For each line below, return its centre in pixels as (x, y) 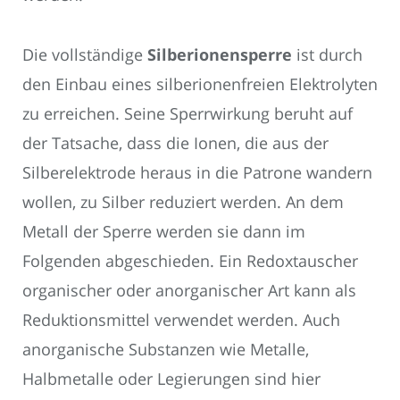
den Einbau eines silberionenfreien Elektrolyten (200, 83)
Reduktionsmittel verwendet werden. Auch (181, 319)
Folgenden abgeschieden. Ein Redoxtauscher (190, 260)
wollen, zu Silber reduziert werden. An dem (183, 201)
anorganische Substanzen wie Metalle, (166, 349)
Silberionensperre (220, 54)
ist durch (327, 54)
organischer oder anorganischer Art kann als (189, 290)
